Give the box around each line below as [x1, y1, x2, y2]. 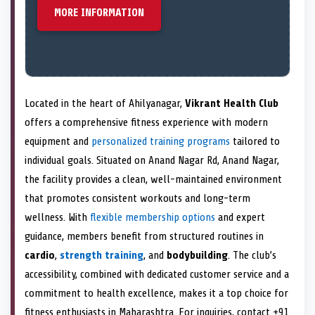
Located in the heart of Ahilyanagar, [25, 97, 185, 110]
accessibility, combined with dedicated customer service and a [25, 268, 289, 281]
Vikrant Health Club [185, 97, 278, 110]
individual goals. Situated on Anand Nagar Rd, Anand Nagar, [25, 154, 279, 167]
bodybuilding [167, 249, 228, 262]
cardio [25, 249, 55, 262]
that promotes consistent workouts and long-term [25, 192, 250, 205]
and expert [215, 211, 265, 224]
